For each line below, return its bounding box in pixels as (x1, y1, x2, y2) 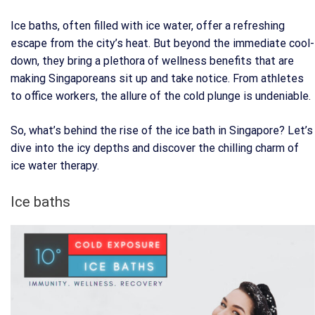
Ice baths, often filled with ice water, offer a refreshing (11, 19, 285, 32)
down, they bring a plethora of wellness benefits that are (11, 54, 294, 67)
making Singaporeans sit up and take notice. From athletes (11, 72, 304, 85)
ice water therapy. (11, 159, 99, 172)
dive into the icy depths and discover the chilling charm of (11, 141, 299, 155)
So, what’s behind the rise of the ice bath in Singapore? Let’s (11, 124, 313, 137)
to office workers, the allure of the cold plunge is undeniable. (11, 89, 311, 103)
